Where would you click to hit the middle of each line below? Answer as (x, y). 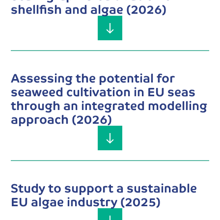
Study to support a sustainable (104, 188)
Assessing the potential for (93, 78)
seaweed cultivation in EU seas (103, 91)
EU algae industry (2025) (86, 201)
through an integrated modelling (109, 105)
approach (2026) (62, 119)
